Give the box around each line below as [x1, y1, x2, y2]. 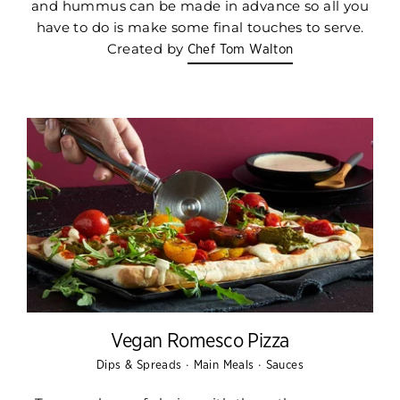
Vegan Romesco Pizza [111, 330, 289, 351]
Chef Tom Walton [187, 42, 294, 56]
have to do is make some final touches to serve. [36, 18, 364, 36]
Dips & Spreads [96, 358, 186, 371]
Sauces [265, 358, 304, 371]
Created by [106, 39, 187, 57]
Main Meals [193, 358, 258, 371]
